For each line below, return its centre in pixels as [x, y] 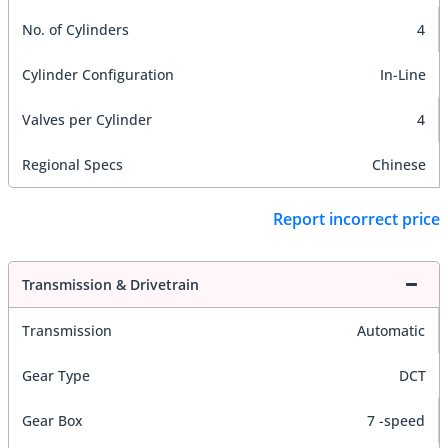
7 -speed [396, 420]
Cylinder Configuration [98, 75]
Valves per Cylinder [87, 120]
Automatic [391, 330]
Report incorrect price [356, 218]
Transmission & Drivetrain [110, 284]
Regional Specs [72, 165]
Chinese [399, 165]
